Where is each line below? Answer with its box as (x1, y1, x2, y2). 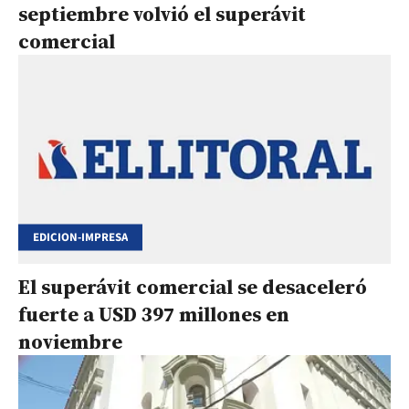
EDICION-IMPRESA (33, 228, 128, 246)
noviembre (18, 328, 122, 356)
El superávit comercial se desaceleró (18, 273, 367, 301)
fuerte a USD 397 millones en (18, 300, 289, 329)
